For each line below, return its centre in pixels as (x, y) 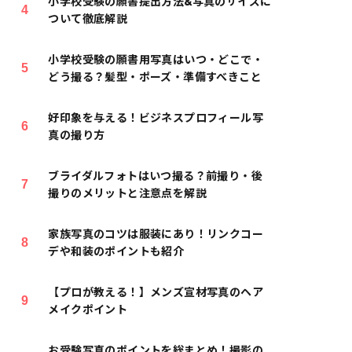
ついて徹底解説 (88, 19)
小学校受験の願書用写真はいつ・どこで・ (156, 60)
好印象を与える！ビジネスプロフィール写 (156, 118)
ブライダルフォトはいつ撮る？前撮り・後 (156, 176)
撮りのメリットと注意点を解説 (128, 193)
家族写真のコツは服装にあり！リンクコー (156, 234)
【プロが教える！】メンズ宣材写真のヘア (156, 292)
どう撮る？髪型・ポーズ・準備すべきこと (155, 77)
